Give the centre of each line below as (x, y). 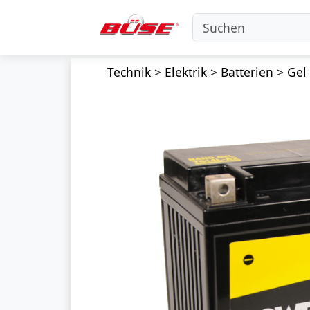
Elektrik (185, 72)
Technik (129, 72)
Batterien (247, 72)
